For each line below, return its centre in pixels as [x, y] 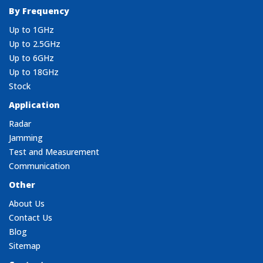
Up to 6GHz [31, 58]
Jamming [26, 138]
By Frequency [39, 11]
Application [34, 105]
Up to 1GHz [31, 30]
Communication [39, 166]
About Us [27, 204]
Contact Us [31, 218]
